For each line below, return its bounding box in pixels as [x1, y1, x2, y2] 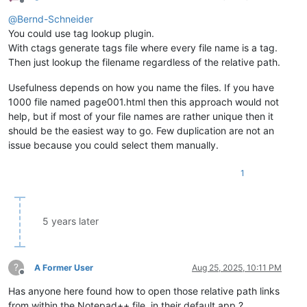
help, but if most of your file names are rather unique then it [8, 110, 273, 123]
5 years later [42, 215, 99, 228]
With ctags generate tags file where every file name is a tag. [8, 42, 278, 54]
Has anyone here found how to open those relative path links [8, 285, 280, 297]
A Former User [34, 262, 93, 273]
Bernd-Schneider [17, 13, 93, 25]
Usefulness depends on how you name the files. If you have [8, 82, 274, 94]
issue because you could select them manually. [8, 139, 219, 151]
